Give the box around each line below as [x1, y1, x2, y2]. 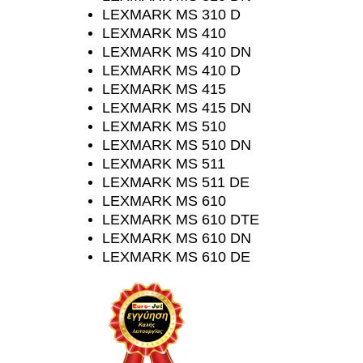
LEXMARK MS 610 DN [102, 230, 251, 246]
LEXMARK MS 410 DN [102, 44, 251, 60]
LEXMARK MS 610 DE [102, 249, 250, 265]
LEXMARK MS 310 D [102, 6, 241, 23]
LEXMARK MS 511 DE [102, 174, 250, 190]
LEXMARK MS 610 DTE [102, 211, 259, 228]
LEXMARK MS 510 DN [102, 137, 251, 153]
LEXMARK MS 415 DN [102, 100, 251, 116]
